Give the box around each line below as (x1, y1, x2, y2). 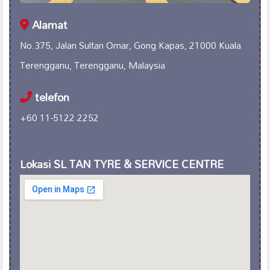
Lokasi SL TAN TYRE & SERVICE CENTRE (20, 153, 224, 176)
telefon (32, 86, 69, 109)
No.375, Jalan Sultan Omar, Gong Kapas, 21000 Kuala (20, 36, 241, 55)
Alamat (29, 14, 67, 37)
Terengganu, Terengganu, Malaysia (20, 55, 165, 75)
